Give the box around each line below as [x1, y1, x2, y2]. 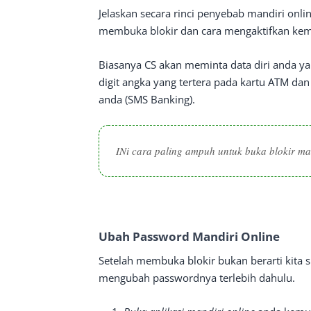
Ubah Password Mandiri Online [99, 228, 280, 244]
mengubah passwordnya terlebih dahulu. [99, 271, 295, 285]
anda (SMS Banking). [99, 92, 195, 106]
